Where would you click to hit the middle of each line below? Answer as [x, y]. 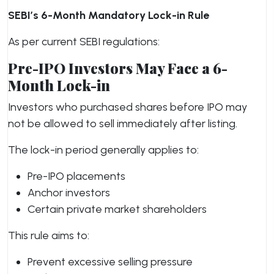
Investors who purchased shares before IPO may [128, 107]
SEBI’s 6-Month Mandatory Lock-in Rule [109, 15]
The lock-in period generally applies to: [103, 150]
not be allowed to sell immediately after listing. [123, 124]
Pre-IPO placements [76, 176]
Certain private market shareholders [117, 209]
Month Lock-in [59, 85]
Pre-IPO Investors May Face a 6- [118, 68]
